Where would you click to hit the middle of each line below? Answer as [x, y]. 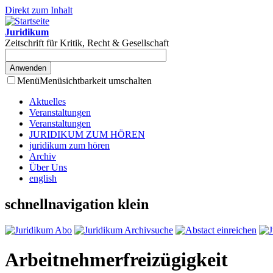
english [43, 178]
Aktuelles [48, 101]
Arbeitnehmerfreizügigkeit [116, 260]
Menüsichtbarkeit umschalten [96, 81]
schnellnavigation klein [77, 204]
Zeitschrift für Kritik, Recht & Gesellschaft [87, 43]
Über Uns [48, 167]
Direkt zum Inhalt [39, 10]
